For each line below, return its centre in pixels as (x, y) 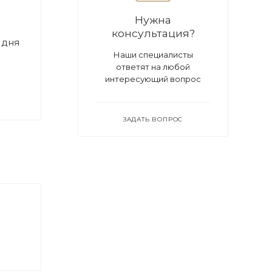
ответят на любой (153, 67)
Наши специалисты (153, 55)
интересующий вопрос (153, 79)
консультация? (153, 33)
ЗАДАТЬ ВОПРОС (153, 119)
